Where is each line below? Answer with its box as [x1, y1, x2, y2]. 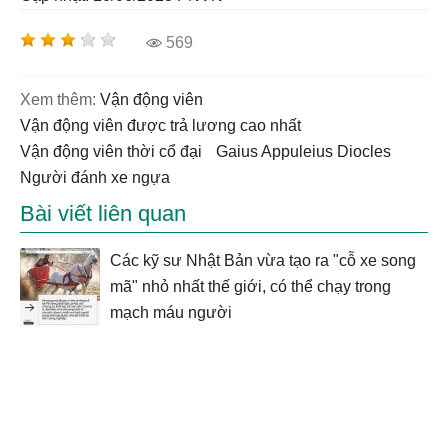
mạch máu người [110, 304, 232, 321]
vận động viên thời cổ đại [31, 143, 202, 160]
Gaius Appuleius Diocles [228, 143, 391, 160]
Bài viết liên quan [20, 201, 186, 226]
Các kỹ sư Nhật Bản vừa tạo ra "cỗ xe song [110, 252, 416, 269]
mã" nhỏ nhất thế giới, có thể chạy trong [110, 278, 391, 295]
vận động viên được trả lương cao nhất [31, 117, 301, 134]
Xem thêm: [20, 91, 96, 108]
